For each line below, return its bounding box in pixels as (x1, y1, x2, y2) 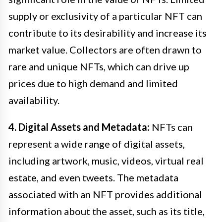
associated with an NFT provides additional (8, 188, 202, 200)
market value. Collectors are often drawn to (8, 43, 202, 55)
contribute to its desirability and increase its (8, 26, 207, 39)
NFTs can (150, 120, 193, 133)
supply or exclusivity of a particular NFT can (8, 9, 202, 22)
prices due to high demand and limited (8, 77, 178, 89)
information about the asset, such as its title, (8, 205, 205, 217)
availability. (8, 94, 59, 106)
